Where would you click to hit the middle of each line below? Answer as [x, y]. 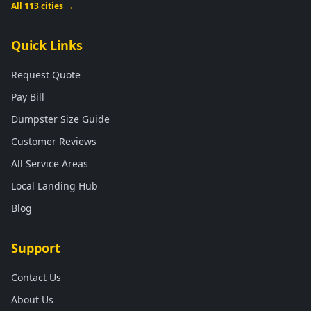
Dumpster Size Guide [60, 119]
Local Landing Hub [54, 186]
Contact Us [36, 277]
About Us [32, 300]
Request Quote [46, 75]
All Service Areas [50, 163]
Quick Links [47, 45]
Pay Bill [28, 97]
